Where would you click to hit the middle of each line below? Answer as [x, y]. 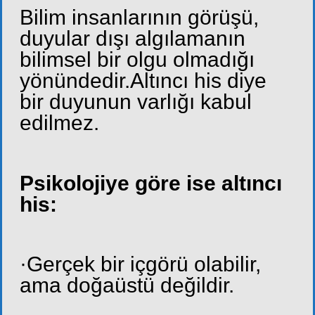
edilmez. [59, 122]
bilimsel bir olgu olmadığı [137, 59]
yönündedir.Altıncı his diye [143, 80]
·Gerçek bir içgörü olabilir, [140, 264]
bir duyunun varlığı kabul [136, 101]
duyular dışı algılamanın [133, 38]
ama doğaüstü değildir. [127, 285]
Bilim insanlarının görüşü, [139, 17]
